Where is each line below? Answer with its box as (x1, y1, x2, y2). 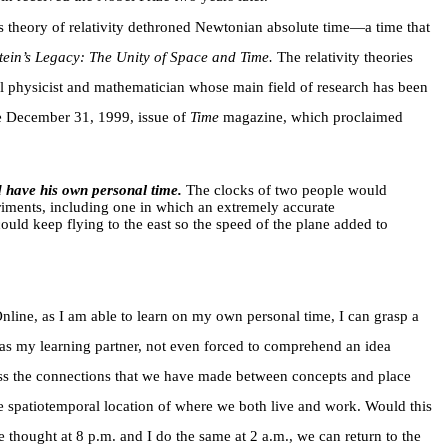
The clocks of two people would (181, 182, 387, 199)
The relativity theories (272, 49, 413, 66)
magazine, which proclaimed (218, 109, 403, 126)
